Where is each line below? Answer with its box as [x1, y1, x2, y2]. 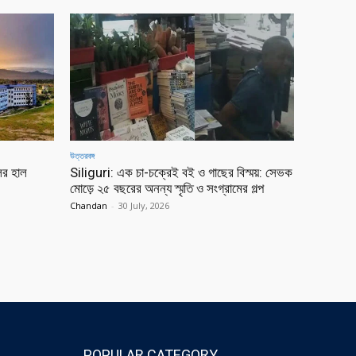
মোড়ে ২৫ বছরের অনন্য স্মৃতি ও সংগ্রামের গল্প [70, 180, 264, 197]
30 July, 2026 [118, 199, 169, 212]
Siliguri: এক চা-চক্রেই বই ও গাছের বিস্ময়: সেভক [70, 164, 292, 181]
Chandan [70, 199, 107, 212]
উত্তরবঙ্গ [70, 149, 95, 162]
